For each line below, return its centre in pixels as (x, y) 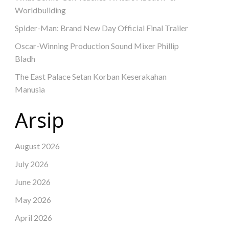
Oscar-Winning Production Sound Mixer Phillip (97, 45)
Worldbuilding (41, 10)
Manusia (30, 89)
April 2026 (34, 217)
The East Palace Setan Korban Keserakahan (91, 76)
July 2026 (32, 164)
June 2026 (33, 181)
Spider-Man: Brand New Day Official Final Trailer (102, 28)
